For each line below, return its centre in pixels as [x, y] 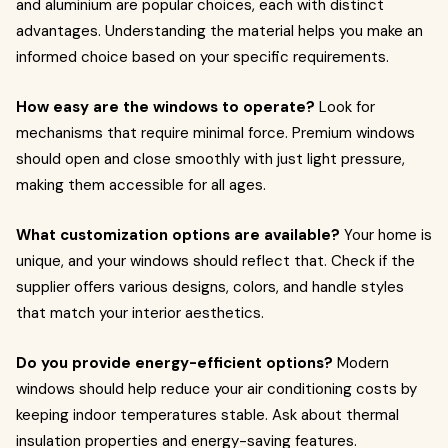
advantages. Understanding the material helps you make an [219, 31]
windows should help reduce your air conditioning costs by [216, 389]
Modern [361, 363]
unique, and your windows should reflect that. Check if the [215, 261]
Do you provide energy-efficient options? [174, 363]
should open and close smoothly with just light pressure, [210, 159]
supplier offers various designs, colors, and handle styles [210, 287]
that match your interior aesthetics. [140, 313]
